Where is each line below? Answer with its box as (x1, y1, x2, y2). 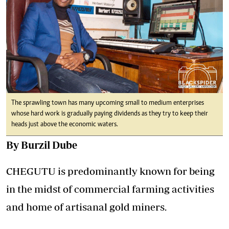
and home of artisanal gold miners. (6, 201, 167, 213)
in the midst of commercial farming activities (6, 183, 214, 195)
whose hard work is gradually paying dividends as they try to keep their (11, 110, 208, 118)
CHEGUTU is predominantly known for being (6, 165, 215, 177)
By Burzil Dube (6, 139, 77, 151)
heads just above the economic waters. (11, 121, 118, 129)
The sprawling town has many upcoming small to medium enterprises (11, 100, 204, 107)
